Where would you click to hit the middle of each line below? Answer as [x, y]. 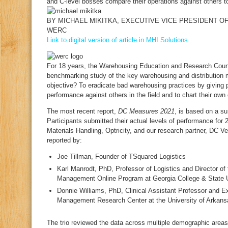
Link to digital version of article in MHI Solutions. [118, 40]
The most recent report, [82, 111]
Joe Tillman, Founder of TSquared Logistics [121, 156]
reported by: [64, 140]
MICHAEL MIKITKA [88, 21]
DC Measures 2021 [146, 111]
